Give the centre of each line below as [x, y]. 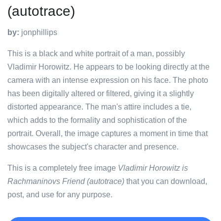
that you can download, [166, 181]
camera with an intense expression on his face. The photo [108, 80]
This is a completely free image [63, 168]
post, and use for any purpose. [60, 195]
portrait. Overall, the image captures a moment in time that [108, 133]
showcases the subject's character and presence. [93, 147]
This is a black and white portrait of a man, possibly [96, 54]
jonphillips [38, 32]
